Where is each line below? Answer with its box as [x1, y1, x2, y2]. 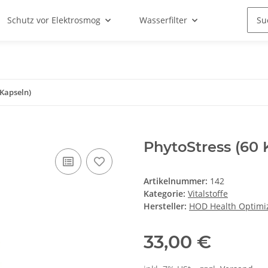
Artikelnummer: [144, 175, 210, 187]
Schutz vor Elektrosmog [7, 14, 100, 26]
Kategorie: [144, 188, 188, 200]
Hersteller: [144, 200, 187, 212]
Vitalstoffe [188, 188, 228, 200]
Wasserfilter [139, 14, 187, 26]
